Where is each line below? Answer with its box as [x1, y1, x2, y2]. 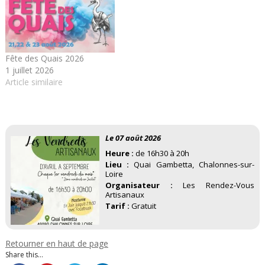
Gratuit [129, 200, 156, 211]
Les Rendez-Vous [172, 179, 255, 190]
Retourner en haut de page [5, 238, 108, 250]
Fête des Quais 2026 [5, 53, 84, 64]
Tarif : [105, 200, 130, 211]
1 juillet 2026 [5, 64, 54, 76]
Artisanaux [105, 189, 144, 200]
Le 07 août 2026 [105, 132, 161, 143]
